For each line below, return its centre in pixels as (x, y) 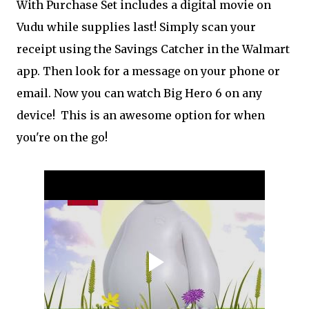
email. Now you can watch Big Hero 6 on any (139, 93)
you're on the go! (62, 138)
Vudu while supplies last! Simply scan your (136, 27)
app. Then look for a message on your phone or (148, 71)
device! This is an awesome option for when (141, 116)
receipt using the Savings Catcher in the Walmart (153, 49)
